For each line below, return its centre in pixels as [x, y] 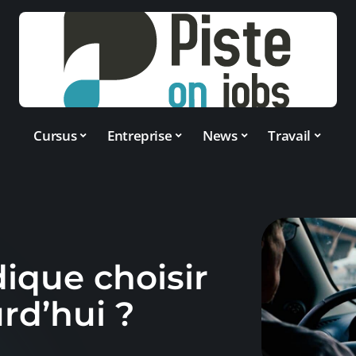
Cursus [55, 135]
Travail [290, 135]
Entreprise [139, 135]
